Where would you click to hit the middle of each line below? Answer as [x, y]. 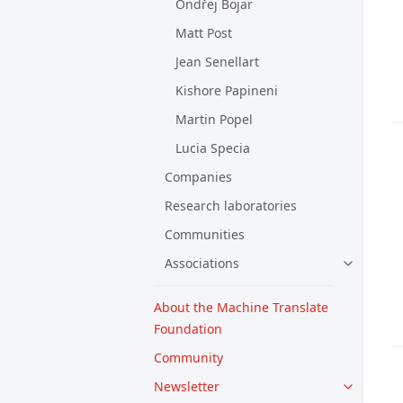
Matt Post [204, 33]
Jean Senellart [217, 62]
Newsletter [187, 386]
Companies [198, 177]
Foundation [188, 329]
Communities [205, 234]
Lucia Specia [213, 148]
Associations [202, 263]
